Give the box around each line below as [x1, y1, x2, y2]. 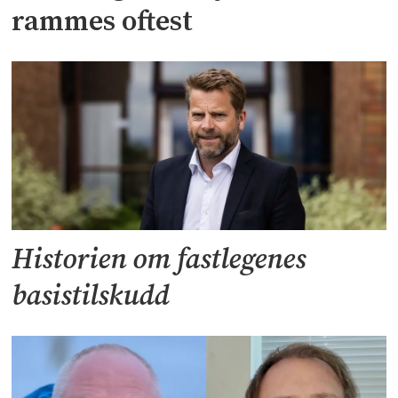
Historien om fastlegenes [12, 243, 306, 279]
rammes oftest [12, 4, 194, 41]
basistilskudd [12, 279, 170, 315]
